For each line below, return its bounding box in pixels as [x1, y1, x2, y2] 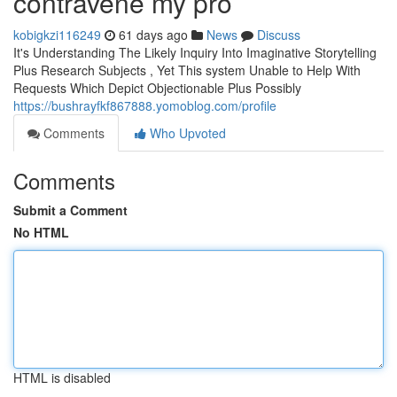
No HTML [13, 223, 69, 241]
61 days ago [119, 26, 188, 43]
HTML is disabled [13, 369, 111, 386]
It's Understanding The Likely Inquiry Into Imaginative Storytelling [13, 43, 377, 61]
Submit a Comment [13, 201, 128, 219]
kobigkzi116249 [13, 26, 101, 43]
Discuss [257, 26, 300, 43]
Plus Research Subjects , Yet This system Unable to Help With [13, 61, 361, 79]
